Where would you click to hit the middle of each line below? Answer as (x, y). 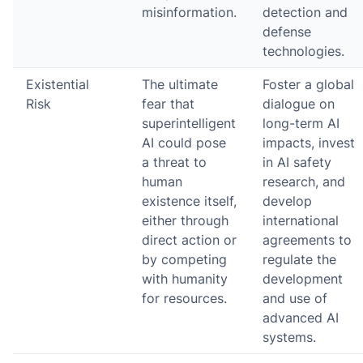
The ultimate (180, 84)
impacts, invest (309, 142)
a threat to (174, 162)
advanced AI (301, 317)
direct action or (189, 239)
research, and (304, 181)
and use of (295, 298)
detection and (305, 12)
